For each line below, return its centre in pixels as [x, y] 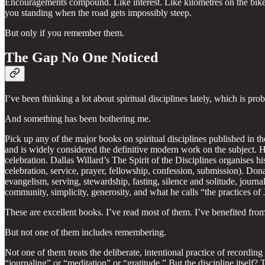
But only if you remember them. [64, 33]
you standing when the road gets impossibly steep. [98, 12]
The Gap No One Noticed [81, 58]
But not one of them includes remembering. [85, 232]
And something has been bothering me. [78, 119]
